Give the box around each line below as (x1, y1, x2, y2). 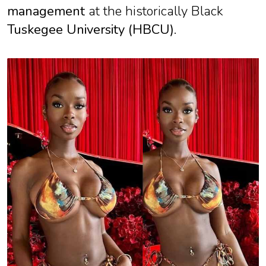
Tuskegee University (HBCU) (7, 20, 174, 39)
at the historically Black (85, 2, 223, 20)
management (7, 2, 85, 20)
